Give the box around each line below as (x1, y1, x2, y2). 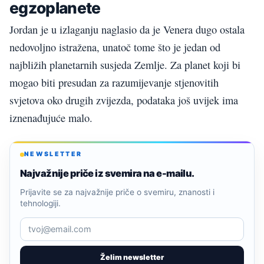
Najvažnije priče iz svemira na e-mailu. (20, 167, 194, 179)
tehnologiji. (20, 198, 61, 208)
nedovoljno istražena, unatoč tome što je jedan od (9, 40, 220, 55)
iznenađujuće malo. (9, 111, 93, 126)
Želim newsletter (100, 252, 164, 262)
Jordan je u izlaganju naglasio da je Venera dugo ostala (9, 22, 245, 37)
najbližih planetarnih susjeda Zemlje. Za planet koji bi (9, 58, 240, 72)
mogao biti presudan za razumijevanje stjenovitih (9, 75, 219, 90)
